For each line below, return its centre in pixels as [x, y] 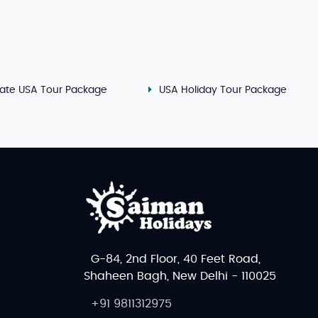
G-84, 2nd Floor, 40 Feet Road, [176, 259]
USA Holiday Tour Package [223, 90]
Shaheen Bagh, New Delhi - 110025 [180, 276]
